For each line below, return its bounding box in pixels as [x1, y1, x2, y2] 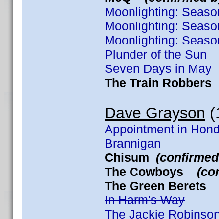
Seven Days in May [105, 62, 212, 75]
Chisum [105, 151, 156, 164]
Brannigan [105, 136, 161, 150]
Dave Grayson [105, 104, 205, 122]
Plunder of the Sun [105, 47, 207, 61]
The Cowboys [105, 165, 197, 178]
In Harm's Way [105, 193, 185, 207]
